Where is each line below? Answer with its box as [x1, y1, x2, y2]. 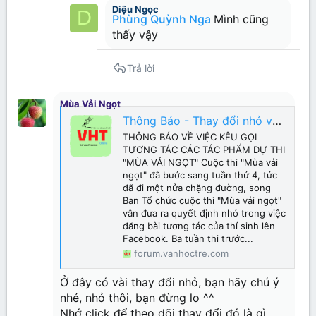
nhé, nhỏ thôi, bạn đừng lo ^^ [60, 291, 214, 305]
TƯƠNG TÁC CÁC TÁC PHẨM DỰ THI [123, 144, 285, 156]
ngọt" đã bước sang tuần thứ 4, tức [123, 169, 277, 181]
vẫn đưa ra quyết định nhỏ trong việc [123, 207, 286, 219]
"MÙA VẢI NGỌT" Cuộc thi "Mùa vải [123, 157, 278, 169]
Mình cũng [214, 11, 269, 26]
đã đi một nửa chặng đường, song [123, 182, 271, 194]
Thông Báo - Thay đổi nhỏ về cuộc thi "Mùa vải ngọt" [123, 113, 272, 128]
